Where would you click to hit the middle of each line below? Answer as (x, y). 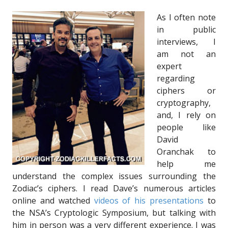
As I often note (186, 17)
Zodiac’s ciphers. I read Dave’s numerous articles (114, 188)
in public (186, 29)
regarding (176, 78)
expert (169, 66)
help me (186, 164)
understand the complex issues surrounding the (114, 176)
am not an (186, 54)
